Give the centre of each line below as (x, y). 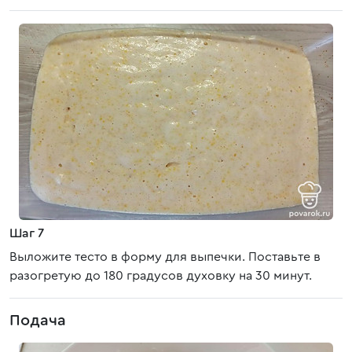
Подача (38, 321)
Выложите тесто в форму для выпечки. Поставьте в (165, 257)
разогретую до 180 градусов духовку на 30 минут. (161, 276)
